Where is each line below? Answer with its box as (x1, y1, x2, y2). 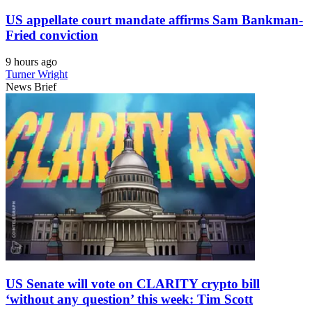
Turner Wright (6, 68, 68, 81)
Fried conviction (6, 27, 98, 42)
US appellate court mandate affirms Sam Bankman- (6, 12, 303, 27)
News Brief (6, 81, 56, 93)
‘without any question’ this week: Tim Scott (6, 292, 253, 307)
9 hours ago (6, 56, 57, 68)
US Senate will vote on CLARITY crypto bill (6, 276, 260, 292)
